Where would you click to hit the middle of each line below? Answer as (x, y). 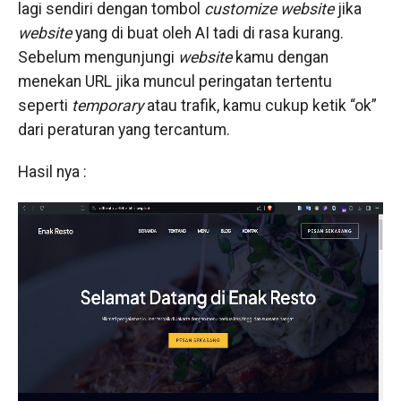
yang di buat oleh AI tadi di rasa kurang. (207, 33)
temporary (105, 105)
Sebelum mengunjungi (98, 57)
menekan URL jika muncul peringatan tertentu (175, 81)
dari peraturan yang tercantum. (124, 129)
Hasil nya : (52, 171)
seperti (43, 105)
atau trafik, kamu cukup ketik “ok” (260, 105)
